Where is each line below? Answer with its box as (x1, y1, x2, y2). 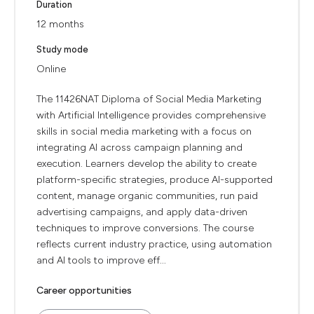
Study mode (36, 44, 88, 55)
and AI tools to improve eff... (36, 254, 166, 266)
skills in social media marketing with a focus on (36, 125, 252, 137)
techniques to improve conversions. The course (36, 222, 254, 234)
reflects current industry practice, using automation (36, 238, 272, 250)
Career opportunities (36, 285, 132, 296)
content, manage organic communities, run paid (36, 190, 258, 202)
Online (36, 63, 66, 75)
